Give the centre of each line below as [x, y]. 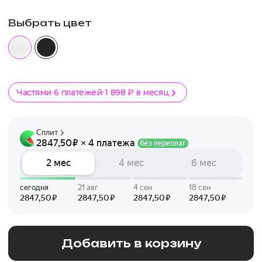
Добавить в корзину [131, 243]
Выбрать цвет [50, 23]
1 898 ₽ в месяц [137, 92]
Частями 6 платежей [59, 92]
